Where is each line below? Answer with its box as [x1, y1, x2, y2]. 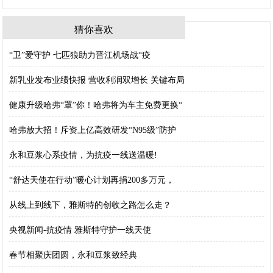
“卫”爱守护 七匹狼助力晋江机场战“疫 [9, 51, 151, 60]
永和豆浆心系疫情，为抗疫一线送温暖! [9, 151, 158, 160]
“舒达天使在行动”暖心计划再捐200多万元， [9, 175, 175, 185]
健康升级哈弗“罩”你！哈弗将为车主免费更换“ [9, 101, 183, 110]
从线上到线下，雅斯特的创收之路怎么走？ [9, 200, 172, 210]
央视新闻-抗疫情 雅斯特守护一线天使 [9, 225, 152, 235]
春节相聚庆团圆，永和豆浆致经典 [9, 250, 138, 260]
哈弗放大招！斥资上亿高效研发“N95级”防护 [9, 126, 177, 135]
